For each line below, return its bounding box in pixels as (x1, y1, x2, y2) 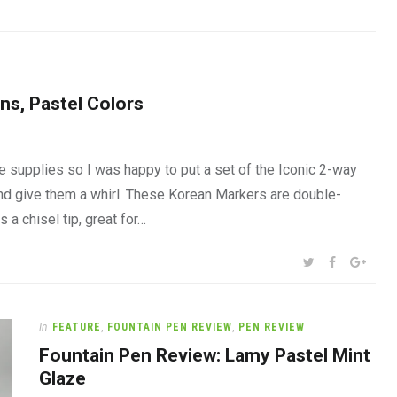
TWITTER (314, 254, 365, 269)
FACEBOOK (335, 254, 395, 269)
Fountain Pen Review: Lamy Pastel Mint (39, 345, 370, 366)
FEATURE (52, 321, 101, 333)
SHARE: (297, 254, 334, 267)
